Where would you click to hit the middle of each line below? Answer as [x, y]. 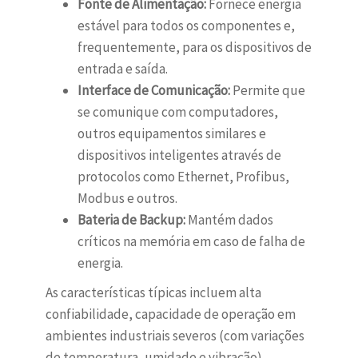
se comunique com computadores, [177, 112]
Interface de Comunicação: [153, 91]
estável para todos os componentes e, [186, 26]
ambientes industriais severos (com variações [175, 336]
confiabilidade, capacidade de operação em [170, 314]
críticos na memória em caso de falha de [191, 242]
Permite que [267, 91]
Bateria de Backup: [131, 220]
